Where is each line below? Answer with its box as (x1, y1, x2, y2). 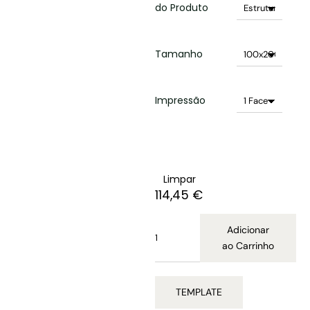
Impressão (155, 93, 206, 107)
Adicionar (227, 223, 269, 236)
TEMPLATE (176, 285, 222, 298)
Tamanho (155, 46, 203, 61)
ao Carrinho (222, 239, 274, 252)
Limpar (163, 172, 196, 186)
